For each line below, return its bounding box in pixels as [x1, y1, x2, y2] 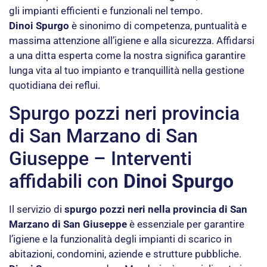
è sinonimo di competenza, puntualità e [69, 20, 247, 32]
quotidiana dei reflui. [9, 79, 100, 92]
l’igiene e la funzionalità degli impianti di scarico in [9, 232, 232, 245]
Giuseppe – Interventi [9, 147, 192, 170]
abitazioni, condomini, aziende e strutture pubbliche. [9, 247, 241, 260]
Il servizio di [9, 203, 64, 215]
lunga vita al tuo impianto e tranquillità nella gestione [9, 64, 244, 77]
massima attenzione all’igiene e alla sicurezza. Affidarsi [9, 35, 254, 47]
